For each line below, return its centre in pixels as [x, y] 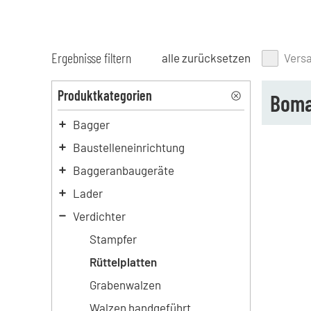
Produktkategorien [104, 95]
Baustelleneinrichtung [128, 147]
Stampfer [113, 239]
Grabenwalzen [125, 285]
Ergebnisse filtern [91, 57]
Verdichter [99, 216]
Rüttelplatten [123, 262]
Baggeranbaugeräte [123, 170]
